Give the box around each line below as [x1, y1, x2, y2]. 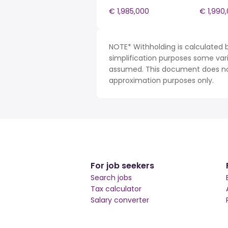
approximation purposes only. [109, 75, 214, 85]
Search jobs [91, 173, 132, 183]
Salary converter [91, 195, 149, 205]
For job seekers [91, 160, 154, 172]
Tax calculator [91, 184, 141, 194]
